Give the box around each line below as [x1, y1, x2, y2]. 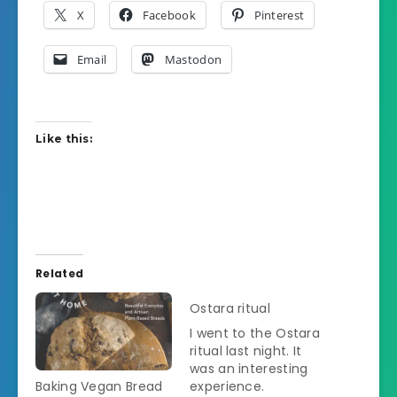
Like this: [35, 131, 92, 145]
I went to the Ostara [190, 324, 321, 343]
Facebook [142, 6, 196, 23]
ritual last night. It [190, 342, 302, 361]
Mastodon [164, 51, 222, 67]
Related [35, 266, 84, 282]
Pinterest [253, 6, 305, 23]
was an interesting [190, 360, 308, 378]
